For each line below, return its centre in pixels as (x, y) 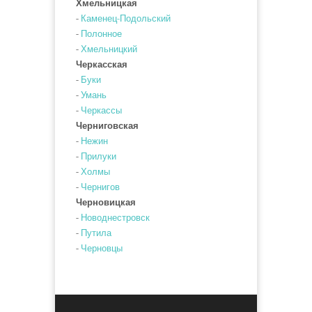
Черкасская (102, 64)
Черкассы (101, 110)
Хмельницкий (109, 49)
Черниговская (107, 126)
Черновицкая (106, 202)
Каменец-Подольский (126, 18)
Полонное (101, 34)
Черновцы (102, 248)
